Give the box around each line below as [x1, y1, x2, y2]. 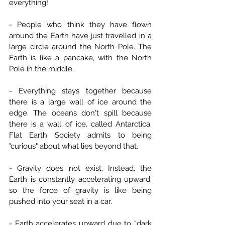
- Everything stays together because [9, 86, 152, 95]
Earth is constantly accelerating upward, [9, 175, 152, 184]
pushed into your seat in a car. [9, 197, 112, 206]
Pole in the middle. [9, 64, 74, 73]
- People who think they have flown [9, 20, 152, 29]
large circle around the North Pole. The [9, 42, 152, 51]
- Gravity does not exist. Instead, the [9, 164, 152, 173]
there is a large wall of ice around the [9, 97, 152, 106]
